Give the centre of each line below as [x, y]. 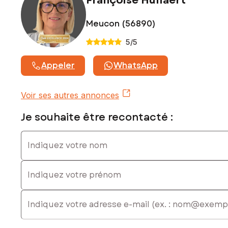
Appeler [58, 65]
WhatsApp [136, 65]
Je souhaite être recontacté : [97, 117]
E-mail [32, 194]
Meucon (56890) [121, 23]
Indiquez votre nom [58, 135]
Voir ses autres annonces [70, 95]
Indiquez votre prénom [65, 165]
